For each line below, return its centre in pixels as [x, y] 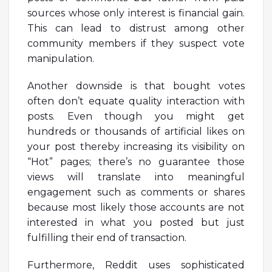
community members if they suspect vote [136, 43]
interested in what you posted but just [136, 222]
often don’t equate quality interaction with [136, 101]
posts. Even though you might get [136, 116]
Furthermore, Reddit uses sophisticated [136, 265]
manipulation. [61, 58]
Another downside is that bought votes [136, 86]
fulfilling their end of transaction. [107, 237]
